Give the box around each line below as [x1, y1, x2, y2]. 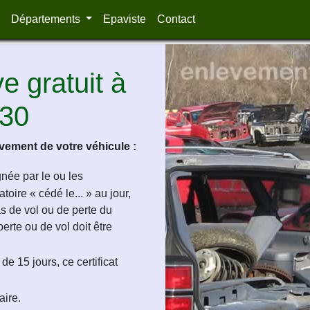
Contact [157, 13, 196, 25]
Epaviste [103, 13, 147, 25]
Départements [10, 13, 83, 25]
